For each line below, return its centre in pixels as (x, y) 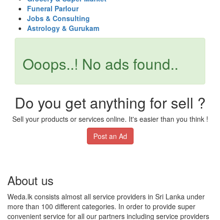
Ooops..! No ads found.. (100, 64)
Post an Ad (110, 136)
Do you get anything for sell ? (110, 102)
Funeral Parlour (53, 8)
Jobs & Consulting (58, 18)
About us (30, 180)
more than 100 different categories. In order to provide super (101, 206)
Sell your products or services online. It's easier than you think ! (110, 119)
